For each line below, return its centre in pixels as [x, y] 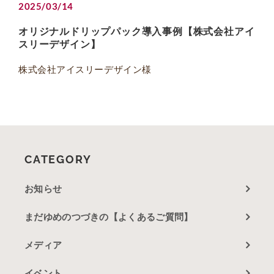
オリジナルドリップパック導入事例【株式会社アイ [137, 31]
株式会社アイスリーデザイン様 [85, 70]
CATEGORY [58, 159]
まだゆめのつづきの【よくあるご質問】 [109, 217]
